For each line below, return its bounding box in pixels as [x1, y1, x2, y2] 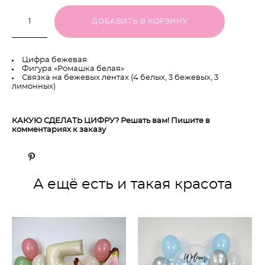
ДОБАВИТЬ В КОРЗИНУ [92, 18, 188, 25]
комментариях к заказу [12, 125, 108, 134]
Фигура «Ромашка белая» [22, 64, 124, 73]
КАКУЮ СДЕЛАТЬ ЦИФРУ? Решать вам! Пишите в [12, 117, 210, 125]
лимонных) [12, 82, 56, 91]
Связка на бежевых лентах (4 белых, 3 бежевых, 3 [22, 73, 218, 82]
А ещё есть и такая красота [33, 177, 232, 192]
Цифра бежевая [22, 56, 89, 64]
